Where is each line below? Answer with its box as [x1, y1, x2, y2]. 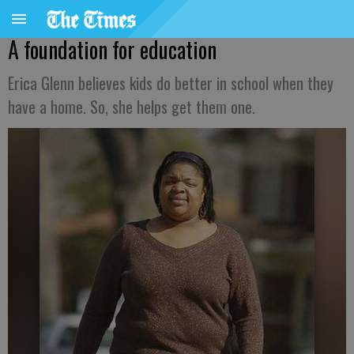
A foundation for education [8, 33, 217, 66]
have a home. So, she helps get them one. [8, 95, 255, 119]
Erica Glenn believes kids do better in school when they [8, 71, 333, 95]
